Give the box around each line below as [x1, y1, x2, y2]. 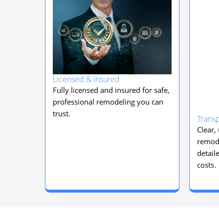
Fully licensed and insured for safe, [53, 85, 170, 95]
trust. [53, 109, 70, 119]
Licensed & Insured [53, 74, 120, 85]
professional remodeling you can [53, 97, 163, 107]
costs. [197, 160, 216, 170]
